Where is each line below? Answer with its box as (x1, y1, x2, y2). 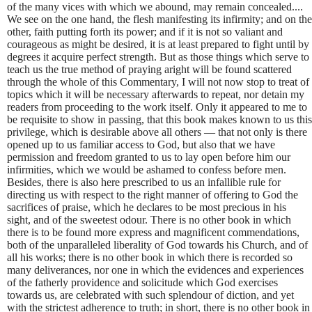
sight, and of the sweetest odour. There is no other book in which (7, 213, 291, 226)
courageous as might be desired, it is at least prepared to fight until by (7, 38, 309, 50)
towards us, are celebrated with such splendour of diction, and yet (7, 288, 294, 301)
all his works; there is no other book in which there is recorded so (7, 251, 292, 263)
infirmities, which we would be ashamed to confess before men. (7, 163, 286, 175)
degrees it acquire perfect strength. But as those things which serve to (7, 50, 309, 63)
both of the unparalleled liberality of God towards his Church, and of (7, 238, 308, 251)
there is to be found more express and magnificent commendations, (7, 226, 299, 238)
